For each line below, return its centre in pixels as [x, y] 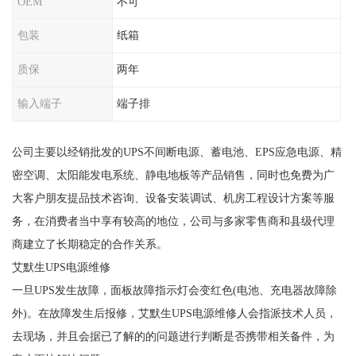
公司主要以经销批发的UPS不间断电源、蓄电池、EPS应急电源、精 [176, 151]
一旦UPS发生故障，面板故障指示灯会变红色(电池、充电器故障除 [174, 290]
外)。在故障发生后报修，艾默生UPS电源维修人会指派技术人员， [174, 313]
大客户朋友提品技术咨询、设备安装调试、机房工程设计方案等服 [173, 197]
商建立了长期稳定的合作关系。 [89, 244]
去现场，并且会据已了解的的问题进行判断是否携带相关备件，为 [173, 336]
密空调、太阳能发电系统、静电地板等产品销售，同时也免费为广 [173, 174]
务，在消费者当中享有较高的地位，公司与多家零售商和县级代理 [173, 221]
